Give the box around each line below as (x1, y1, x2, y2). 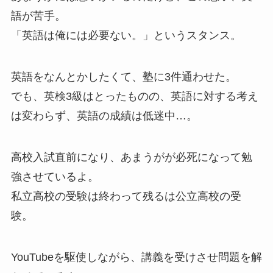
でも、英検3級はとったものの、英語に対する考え (10, 90, 258, 102)
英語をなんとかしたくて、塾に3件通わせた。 (10, 70, 236, 83)
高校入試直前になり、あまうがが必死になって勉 (10, 151, 252, 163)
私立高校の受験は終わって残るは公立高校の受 (10, 190, 241, 202)
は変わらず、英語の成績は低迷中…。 (10, 109, 197, 122)
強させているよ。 (10, 170, 99, 183)
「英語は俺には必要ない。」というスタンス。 (10, 29, 241, 42)
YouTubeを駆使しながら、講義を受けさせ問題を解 (10, 250, 262, 263)
